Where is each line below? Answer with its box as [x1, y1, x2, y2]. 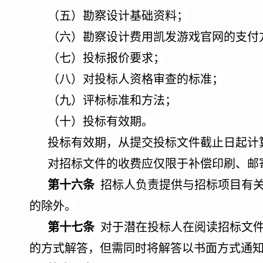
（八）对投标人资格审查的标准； [48, 73, 224, 86]
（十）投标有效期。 [48, 115, 153, 128]
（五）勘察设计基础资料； [48, 9, 188, 22]
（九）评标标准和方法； [48, 94, 177, 107]
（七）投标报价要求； [48, 52, 165, 65]
